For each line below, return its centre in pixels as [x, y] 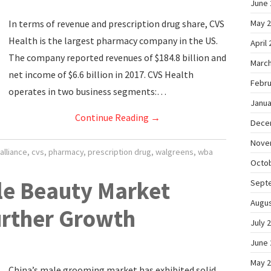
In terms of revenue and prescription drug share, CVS [116, 24]
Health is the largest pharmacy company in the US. [113, 41]
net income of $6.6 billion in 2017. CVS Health [101, 74]
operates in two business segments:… [87, 91]
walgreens [174, 152]
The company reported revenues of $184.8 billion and [117, 57]
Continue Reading [113, 117]
